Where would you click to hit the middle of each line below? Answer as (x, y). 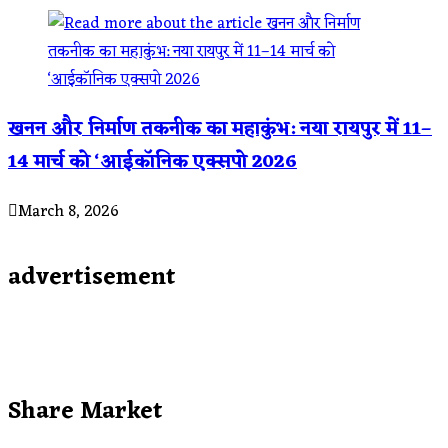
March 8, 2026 (68, 211)
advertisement (92, 278)
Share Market (85, 412)
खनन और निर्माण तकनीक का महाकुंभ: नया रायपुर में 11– (220, 129)
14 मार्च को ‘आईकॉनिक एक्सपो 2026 (152, 162)
